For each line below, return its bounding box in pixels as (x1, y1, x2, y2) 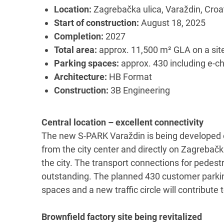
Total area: (54, 44, 97, 55)
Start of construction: (54, 17, 139, 28)
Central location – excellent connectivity (41, 116, 203, 127)
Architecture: (54, 71, 107, 82)
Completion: (54, 30, 103, 41)
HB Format (107, 71, 152, 82)
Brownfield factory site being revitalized (41, 211, 202, 222)
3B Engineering (108, 84, 170, 95)
